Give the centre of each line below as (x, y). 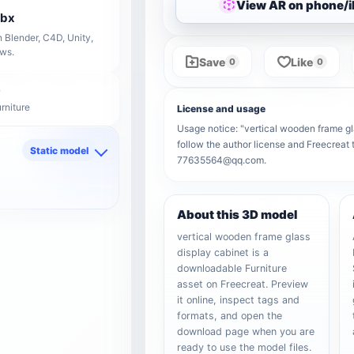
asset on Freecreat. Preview (243, 284)
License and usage (222, 109)
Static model (60, 150)
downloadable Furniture (232, 268)
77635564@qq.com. (222, 160)
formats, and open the (230, 316)
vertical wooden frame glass (244, 237)
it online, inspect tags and (239, 300)
